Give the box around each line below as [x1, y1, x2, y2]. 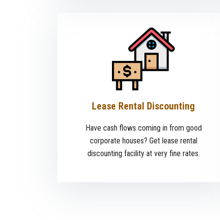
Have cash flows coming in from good [85, 123, 202, 133]
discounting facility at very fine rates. [87, 149, 200, 159]
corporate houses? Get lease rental [89, 136, 197, 146]
